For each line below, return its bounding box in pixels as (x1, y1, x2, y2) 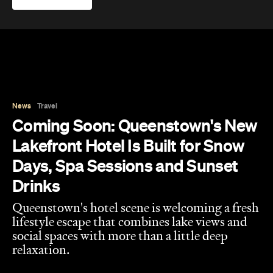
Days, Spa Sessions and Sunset (12, 46, 238, 66)
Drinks (12, 66, 60, 86)
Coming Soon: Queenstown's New (12, 5, 258, 26)
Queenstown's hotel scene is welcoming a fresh (12, 93, 259, 105)
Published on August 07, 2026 (12, 174, 126, 183)
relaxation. (12, 135, 70, 147)
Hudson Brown (12, 161, 68, 171)
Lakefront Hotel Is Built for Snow (12, 26, 245, 46)
